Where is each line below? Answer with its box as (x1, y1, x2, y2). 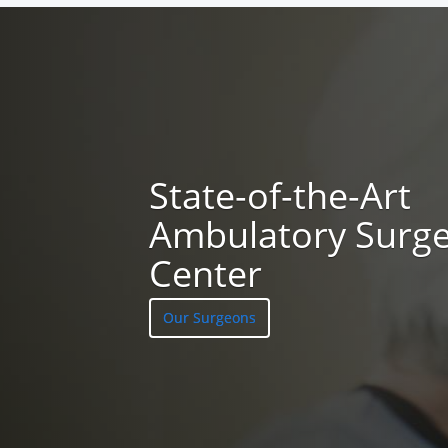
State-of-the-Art (149, 171, 412, 221)
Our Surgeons (163, 308, 257, 328)
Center (149, 249, 263, 299)
